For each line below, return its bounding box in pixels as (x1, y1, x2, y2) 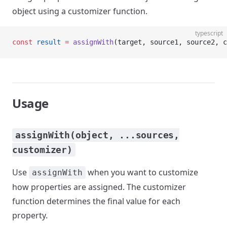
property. (12, 210, 48, 221)
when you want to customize (86, 167, 198, 178)
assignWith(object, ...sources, (15, 130, 179, 140)
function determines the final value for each (12, 196, 180, 207)
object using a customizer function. (12, 6, 147, 17)
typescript (195, 29, 223, 37)
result (32, 38, 61, 46)
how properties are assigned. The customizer (12, 181, 186, 193)
